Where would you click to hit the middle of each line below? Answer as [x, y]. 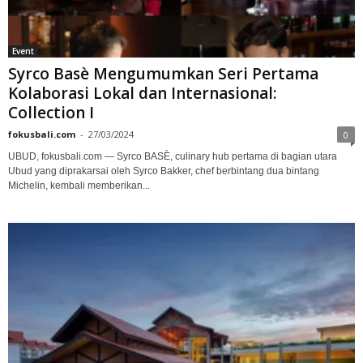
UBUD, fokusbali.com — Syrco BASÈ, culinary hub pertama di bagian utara [173, 157]
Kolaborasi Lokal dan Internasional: [142, 94]
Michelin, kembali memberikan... [79, 186]
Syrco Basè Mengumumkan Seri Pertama [163, 74]
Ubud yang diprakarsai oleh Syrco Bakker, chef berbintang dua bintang [164, 171]
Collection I [51, 113]
